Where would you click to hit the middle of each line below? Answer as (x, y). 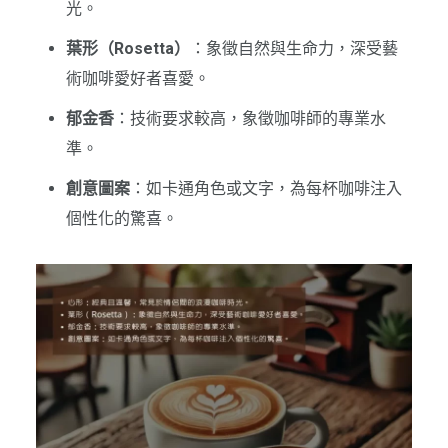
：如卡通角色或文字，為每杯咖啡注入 (265, 189)
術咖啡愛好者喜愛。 (137, 79)
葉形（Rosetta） (127, 49)
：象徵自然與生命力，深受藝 (293, 49)
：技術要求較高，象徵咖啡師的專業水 (249, 119)
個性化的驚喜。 (121, 219)
